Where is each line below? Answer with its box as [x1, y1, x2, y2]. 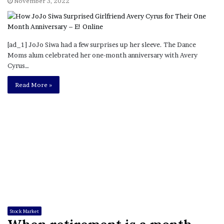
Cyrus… [7, 61, 29, 70]
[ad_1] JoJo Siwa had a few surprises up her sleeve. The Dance [7, 40, 196, 49]
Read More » [15, 81, 52, 89]
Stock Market [10, 208, 39, 214]
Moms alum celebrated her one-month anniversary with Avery [7, 51, 197, 59]
